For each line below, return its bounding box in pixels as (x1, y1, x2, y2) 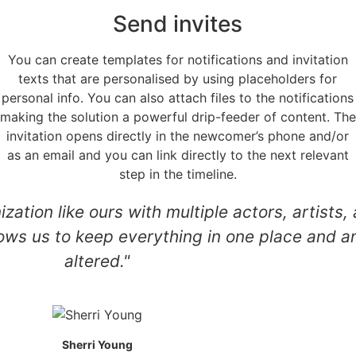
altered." (64, 251, 130, 272)
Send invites (113, 10, 243, 38)
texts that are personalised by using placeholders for (18, 71, 338, 87)
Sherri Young (61, 338, 133, 352)
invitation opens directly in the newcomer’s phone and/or (6, 128, 350, 145)
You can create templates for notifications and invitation (7, 52, 348, 68)
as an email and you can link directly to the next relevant (6, 147, 349, 164)
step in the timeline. (118, 166, 237, 183)
